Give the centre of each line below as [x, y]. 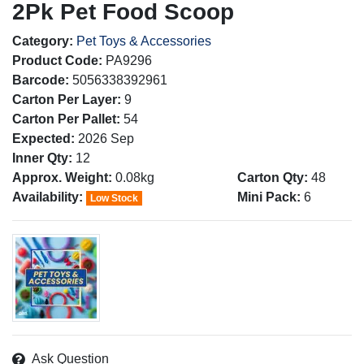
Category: [43, 41]
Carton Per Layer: [67, 99]
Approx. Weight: [62, 177]
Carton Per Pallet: [66, 119]
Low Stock [114, 198]
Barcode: [41, 80]
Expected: [43, 138]
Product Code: [57, 60]
